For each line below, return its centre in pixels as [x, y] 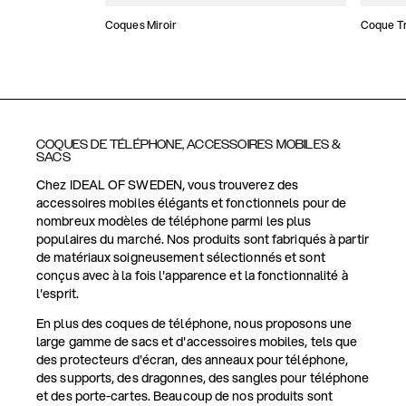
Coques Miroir [141, 24]
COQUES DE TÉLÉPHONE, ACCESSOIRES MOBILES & [189, 145]
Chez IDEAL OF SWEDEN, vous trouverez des [168, 185]
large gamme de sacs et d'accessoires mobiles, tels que [197, 342]
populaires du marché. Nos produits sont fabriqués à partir [203, 239]
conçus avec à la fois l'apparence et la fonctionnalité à [192, 275]
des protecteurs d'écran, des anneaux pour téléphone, [193, 360]
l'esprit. [58, 294]
